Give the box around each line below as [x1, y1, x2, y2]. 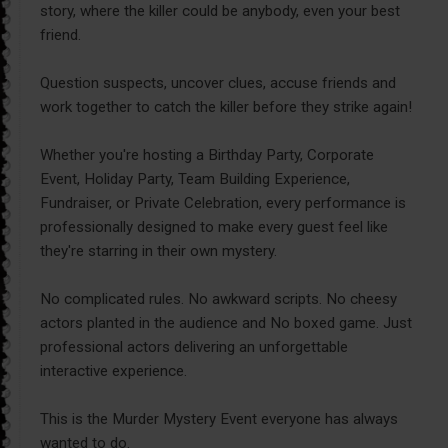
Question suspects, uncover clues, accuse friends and [40, 74, 396, 93]
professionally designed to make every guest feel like [40, 218, 388, 237]
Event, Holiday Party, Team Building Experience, [40, 170, 350, 189]
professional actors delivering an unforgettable [40, 338, 348, 357]
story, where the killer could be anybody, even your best [40, 2, 400, 21]
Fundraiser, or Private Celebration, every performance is [40, 194, 406, 213]
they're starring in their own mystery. [40, 242, 277, 261]
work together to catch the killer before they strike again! [40, 98, 412, 117]
